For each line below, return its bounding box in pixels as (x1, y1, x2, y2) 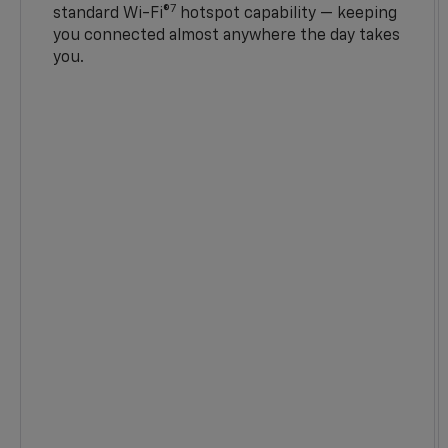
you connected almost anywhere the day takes (53, 28, 401, 45)
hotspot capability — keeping (176, 6, 398, 23)
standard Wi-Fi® (53, 6, 171, 23)
